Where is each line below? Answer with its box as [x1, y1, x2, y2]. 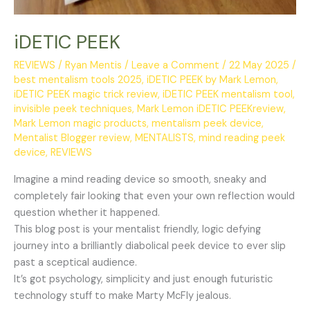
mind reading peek [199, 131, 285, 145]
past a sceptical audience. [14, 256, 137, 270]
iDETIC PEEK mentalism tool [163, 87, 293, 101]
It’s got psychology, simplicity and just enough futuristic [14, 273, 273, 286]
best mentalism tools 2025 [14, 73, 142, 86]
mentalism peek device [152, 116, 262, 130]
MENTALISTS [135, 131, 194, 145]
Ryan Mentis [65, 58, 125, 72]
